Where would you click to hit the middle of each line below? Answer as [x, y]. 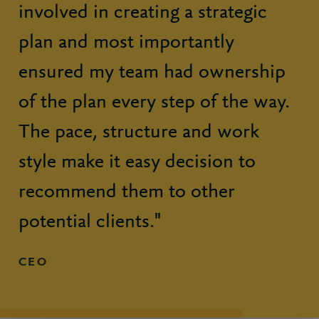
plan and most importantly [126, 43]
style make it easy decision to [137, 162]
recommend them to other [127, 192]
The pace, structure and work [139, 132]
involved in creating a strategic [143, 13]
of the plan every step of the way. [154, 103]
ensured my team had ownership [152, 73]
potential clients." [90, 222]
